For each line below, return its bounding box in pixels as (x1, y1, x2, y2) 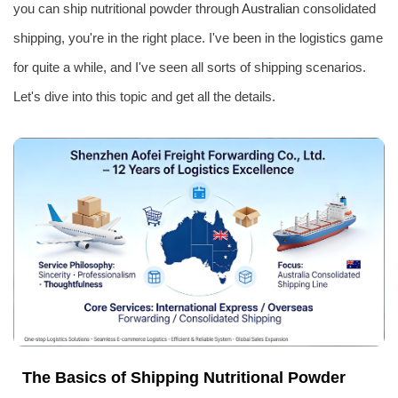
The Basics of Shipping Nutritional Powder (22, 368, 346, 386)
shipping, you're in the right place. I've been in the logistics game (13, 30, 383, 45)
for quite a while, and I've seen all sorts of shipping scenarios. (13, 60, 366, 75)
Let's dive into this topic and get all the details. (13, 89, 275, 104)
